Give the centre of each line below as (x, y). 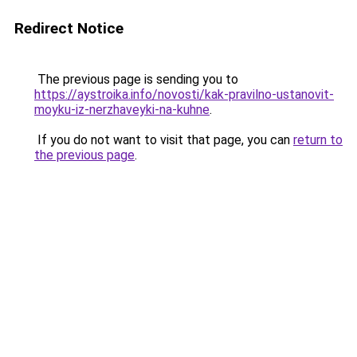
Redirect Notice (69, 28)
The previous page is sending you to (136, 79)
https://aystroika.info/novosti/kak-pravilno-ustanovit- (184, 94)
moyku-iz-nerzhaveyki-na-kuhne (122, 110)
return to (318, 140)
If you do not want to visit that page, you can (164, 140)
